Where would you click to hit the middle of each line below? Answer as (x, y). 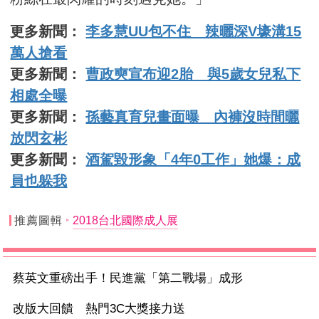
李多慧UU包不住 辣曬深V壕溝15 (194, 31)
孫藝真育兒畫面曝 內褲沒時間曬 (193, 116)
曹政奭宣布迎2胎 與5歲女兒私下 (193, 74)
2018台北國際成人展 (125, 220)
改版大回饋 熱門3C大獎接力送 (99, 309)
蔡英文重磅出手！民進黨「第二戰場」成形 (128, 278)
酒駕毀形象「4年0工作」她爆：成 (193, 159)
